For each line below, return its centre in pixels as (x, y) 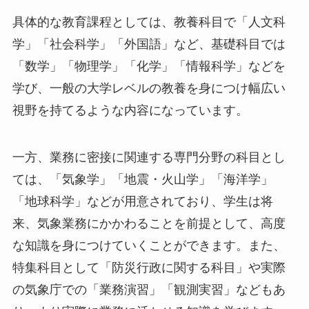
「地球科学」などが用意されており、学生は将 (142, 201)
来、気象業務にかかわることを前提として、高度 (149, 223)
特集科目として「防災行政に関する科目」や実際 (149, 267)
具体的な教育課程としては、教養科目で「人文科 (149, 22)
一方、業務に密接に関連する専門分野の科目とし (149, 157)
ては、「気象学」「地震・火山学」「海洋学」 (142, 179)
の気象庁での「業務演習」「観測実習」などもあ (149, 289)
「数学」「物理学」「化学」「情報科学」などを (149, 66)
